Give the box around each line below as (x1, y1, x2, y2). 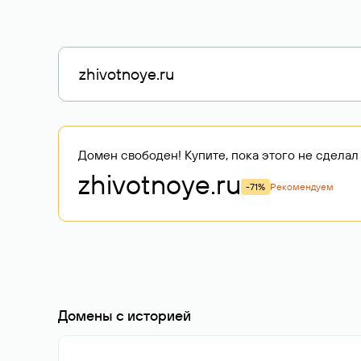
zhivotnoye (78, 167, 210, 201)
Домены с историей (58, 306, 191, 325)
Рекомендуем (270, 180, 334, 193)
